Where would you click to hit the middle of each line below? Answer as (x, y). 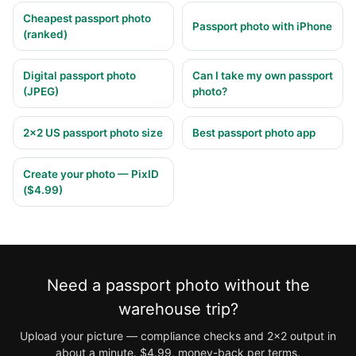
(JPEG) (41, 92)
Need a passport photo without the (178, 286)
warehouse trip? (178, 310)
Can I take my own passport (263, 76)
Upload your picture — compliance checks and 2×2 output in (178, 336)
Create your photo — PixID (91, 174)
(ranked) (45, 35)
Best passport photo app (254, 133)
